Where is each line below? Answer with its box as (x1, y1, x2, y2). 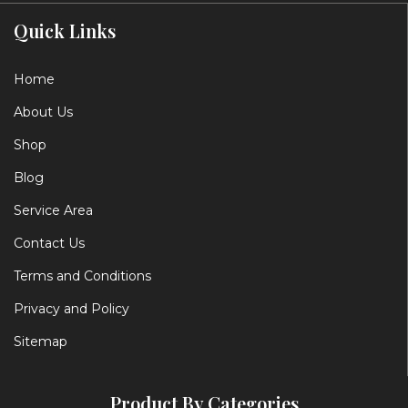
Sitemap (14, 332, 67, 350)
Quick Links (14, 17, 116, 43)
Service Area (14, 201, 93, 219)
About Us (14, 103, 73, 120)
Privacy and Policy (14, 300, 129, 317)
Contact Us (14, 234, 85, 251)
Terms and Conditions (14, 267, 151, 284)
